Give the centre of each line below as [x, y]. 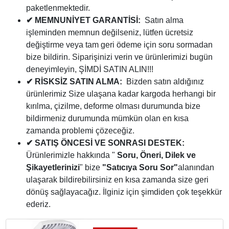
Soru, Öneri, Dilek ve [156, 155]
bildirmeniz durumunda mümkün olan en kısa [107, 118]
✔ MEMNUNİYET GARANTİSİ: [83, 20]
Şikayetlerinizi [53, 167]
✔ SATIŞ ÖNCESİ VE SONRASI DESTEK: [105, 143]
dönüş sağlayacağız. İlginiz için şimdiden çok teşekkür [124, 192]
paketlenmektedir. [58, 8]
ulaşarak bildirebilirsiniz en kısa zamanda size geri [117, 180]
